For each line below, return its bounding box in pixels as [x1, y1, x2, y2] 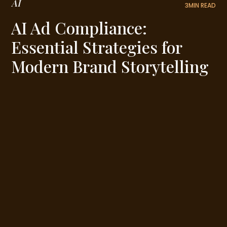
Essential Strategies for [11, 35, 182, 58]
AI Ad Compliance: [11, 16, 147, 39]
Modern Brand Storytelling [11, 55, 209, 77]
